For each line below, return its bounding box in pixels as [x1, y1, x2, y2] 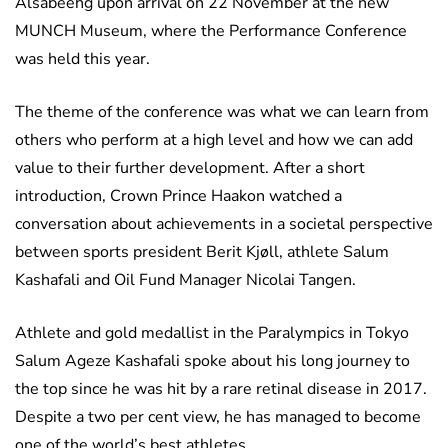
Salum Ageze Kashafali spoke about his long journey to [15, 350, 410, 373]
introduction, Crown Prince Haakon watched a [15, 185, 342, 208]
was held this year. [15, 48, 150, 71]
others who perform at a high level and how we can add [15, 129, 413, 152]
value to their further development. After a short [15, 157, 365, 180]
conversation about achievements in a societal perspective [15, 213, 433, 236]
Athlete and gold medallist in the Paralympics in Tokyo [15, 322, 409, 345]
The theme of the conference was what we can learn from [15, 101, 429, 124]
